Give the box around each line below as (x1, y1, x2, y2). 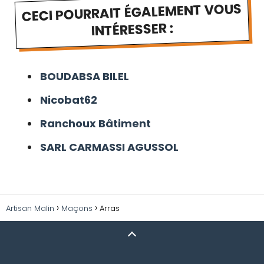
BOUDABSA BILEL (40, 69, 129, 84)
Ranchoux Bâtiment (40, 116, 151, 131)
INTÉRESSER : (90, 18, 174, 41)
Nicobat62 (40, 93, 97, 108)
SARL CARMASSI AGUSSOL (40, 140, 179, 155)
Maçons (61, 203, 93, 214)
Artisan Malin (6, 203, 54, 214)
